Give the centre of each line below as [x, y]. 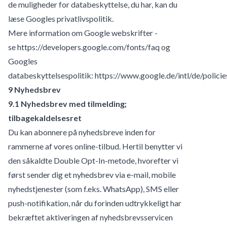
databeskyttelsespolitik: [51, 75]
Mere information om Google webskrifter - [83, 32]
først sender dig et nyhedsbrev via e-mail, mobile [92, 174]
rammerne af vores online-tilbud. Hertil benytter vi [95, 146]
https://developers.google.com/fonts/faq [88, 47]
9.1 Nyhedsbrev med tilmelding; [67, 103]
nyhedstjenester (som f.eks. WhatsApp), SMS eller [93, 188]
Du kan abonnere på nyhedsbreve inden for [82, 132]
